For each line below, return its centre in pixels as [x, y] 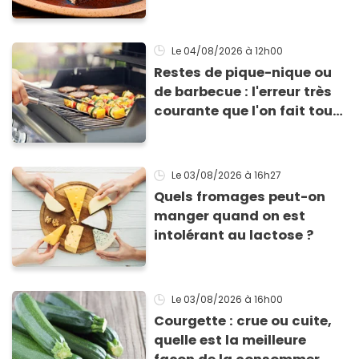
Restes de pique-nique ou [243, 72]
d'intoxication [204, 25]
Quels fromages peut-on [240, 196]
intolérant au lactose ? [234, 235]
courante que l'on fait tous [248, 111]
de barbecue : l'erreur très [243, 91]
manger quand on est [230, 216]
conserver [189, 149]
